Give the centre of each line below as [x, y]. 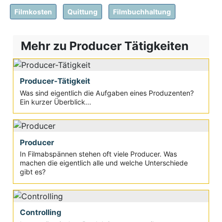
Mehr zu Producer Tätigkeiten [105, 46]
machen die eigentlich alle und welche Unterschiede [104, 163]
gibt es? [32, 172]
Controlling [40, 213]
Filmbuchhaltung [142, 11]
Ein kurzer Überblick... [55, 102]
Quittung [83, 11]
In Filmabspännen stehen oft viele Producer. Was [98, 154]
